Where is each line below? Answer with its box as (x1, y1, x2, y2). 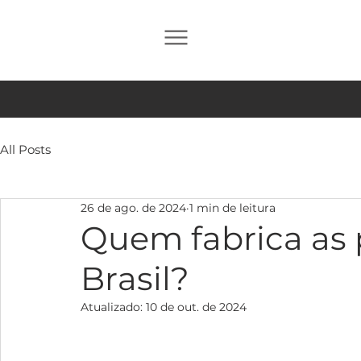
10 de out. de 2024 (146, 299, 247, 314)
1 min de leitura (189, 201, 276, 216)
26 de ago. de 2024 (81, 201, 186, 216)
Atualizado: (81, 299, 146, 314)
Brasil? (81, 258, 189, 298)
